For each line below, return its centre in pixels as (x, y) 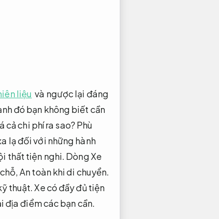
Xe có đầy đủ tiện (69, 187)
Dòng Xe (83, 156)
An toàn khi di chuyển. (65, 172)
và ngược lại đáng (71, 93)
